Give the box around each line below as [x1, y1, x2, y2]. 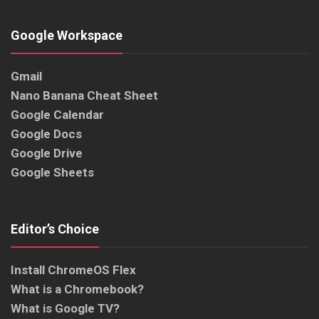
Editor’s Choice [11, 221, 99, 237]
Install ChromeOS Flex [11, 263, 136, 278]
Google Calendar [11, 108, 104, 122]
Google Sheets [11, 165, 94, 180]
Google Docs [11, 127, 82, 142]
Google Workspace [11, 28, 122, 43]
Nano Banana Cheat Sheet [11, 88, 158, 103]
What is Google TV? [11, 301, 120, 316]
